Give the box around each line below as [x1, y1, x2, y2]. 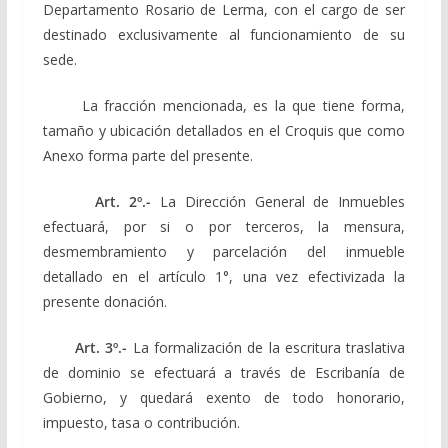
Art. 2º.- [42, 191, 152, 211]
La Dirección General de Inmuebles [151, 191, 406, 211]
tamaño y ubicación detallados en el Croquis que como [42, 120, 406, 140]
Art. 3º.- [42, 337, 128, 357]
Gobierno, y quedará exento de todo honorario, [42, 387, 406, 407]
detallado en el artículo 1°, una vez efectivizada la [42, 266, 406, 286]
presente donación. [42, 291, 167, 311]
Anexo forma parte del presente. [42, 145, 253, 165]
